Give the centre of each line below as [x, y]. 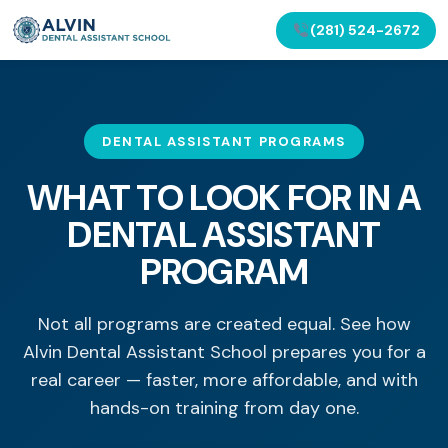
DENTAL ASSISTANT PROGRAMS [224, 141]
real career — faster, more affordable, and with [224, 380]
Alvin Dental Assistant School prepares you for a [224, 352]
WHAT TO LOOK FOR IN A [224, 197]
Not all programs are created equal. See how [224, 324]
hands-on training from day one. [224, 408]
